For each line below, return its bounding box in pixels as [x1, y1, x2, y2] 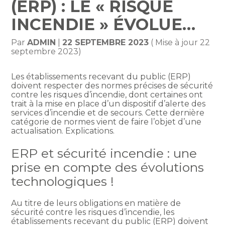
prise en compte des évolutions [11, 159, 204, 175]
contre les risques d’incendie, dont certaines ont [11, 90, 203, 100]
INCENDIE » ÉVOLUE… [11, 15, 196, 35]
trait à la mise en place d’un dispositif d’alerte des [11, 99, 206, 109]
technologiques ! [11, 173, 115, 189]
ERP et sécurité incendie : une [11, 145, 197, 161]
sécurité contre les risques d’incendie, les [11, 207, 175, 217]
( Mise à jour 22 [149, 38, 210, 48]
